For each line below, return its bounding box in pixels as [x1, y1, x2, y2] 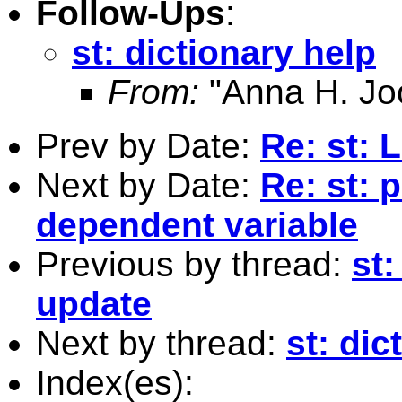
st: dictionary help [72, 32, 376, 72]
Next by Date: [36, 165, 260, 205]
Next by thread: [36, 323, 286, 363]
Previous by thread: [36, 244, 352, 284]
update [36, 284, 152, 323]
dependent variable [36, 205, 358, 244]
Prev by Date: [36, 126, 260, 165]
